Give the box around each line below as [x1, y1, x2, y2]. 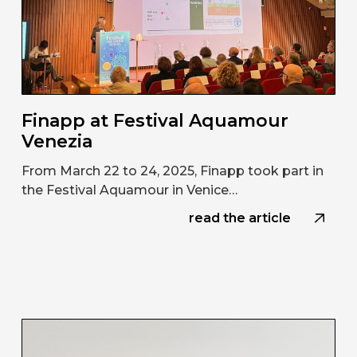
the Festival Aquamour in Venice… [21, 182, 237, 198]
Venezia [21, 130, 92, 152]
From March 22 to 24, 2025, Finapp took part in [21, 163, 324, 178]
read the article [189, 210, 292, 226]
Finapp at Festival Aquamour [21, 109, 288, 131]
